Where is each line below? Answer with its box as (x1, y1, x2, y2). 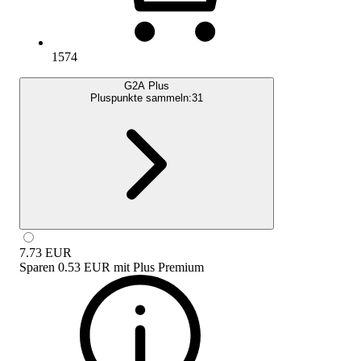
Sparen (19, 259, 55, 274)
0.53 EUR (58, 259, 110, 274)
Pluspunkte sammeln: (90, 91, 192, 104)
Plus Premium (133, 259, 204, 274)
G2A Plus (124, 79, 169, 92)
